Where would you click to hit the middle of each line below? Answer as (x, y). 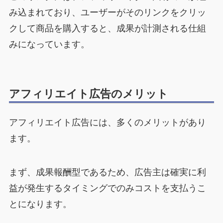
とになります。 (40, 204)
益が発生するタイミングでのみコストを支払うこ (107, 188)
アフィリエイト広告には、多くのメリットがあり (107, 122)
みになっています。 (49, 45)
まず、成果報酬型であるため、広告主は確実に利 (107, 172)
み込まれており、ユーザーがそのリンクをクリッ (107, 13)
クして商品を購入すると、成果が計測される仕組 (107, 29)
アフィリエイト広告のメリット (88, 94)
